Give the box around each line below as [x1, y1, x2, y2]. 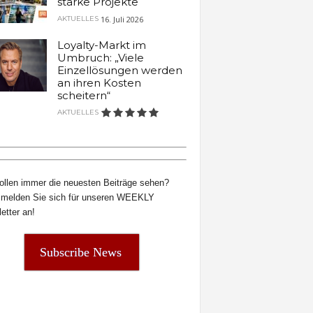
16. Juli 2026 [100, 13, 143, 24]
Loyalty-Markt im [57, 38, 146, 52]
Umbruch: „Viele [57, 50, 144, 64]
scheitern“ [57, 88, 110, 102]
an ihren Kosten [57, 75, 141, 89]
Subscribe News [40, 245, 122, 259]
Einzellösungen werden [57, 63, 182, 77]
